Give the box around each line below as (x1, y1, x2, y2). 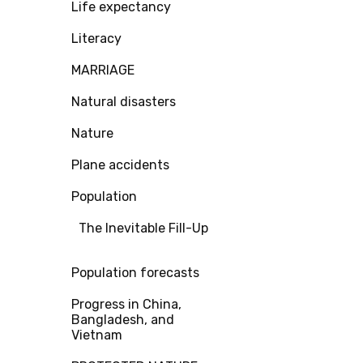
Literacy (71, 31, 122, 46)
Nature (71, 126, 113, 141)
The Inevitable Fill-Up (79, 220, 208, 236)
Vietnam (71, 327, 122, 343)
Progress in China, (71, 297, 181, 312)
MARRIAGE (71, 62, 135, 78)
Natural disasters (71, 94, 176, 109)
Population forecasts (71, 265, 199, 280)
